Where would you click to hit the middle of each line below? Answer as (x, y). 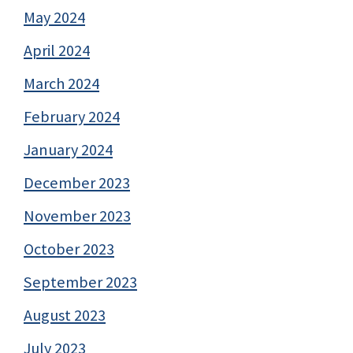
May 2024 (54, 17)
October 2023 (69, 249)
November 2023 (77, 216)
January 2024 (68, 149)
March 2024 (61, 83)
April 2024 (57, 50)
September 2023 (80, 282)
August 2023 (65, 315)
